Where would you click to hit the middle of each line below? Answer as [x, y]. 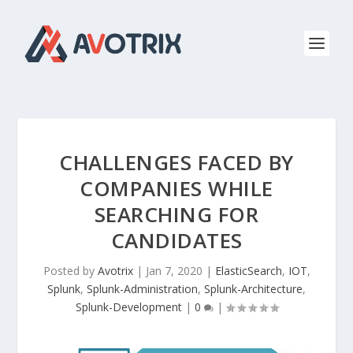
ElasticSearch [248, 271]
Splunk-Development [128, 307]
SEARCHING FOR [176, 214]
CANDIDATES [176, 240]
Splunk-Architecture [253, 289]
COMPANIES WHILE [176, 188]
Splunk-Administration [142, 289]
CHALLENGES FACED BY [176, 162]
